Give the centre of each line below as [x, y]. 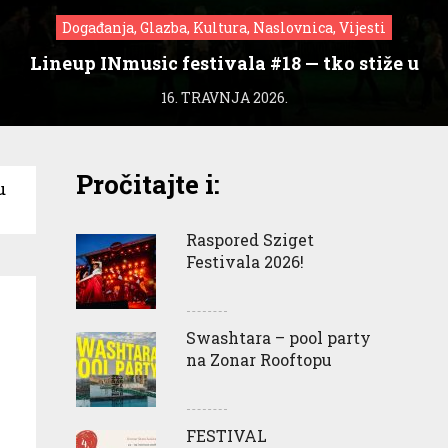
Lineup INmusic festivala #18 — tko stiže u [224, 62]
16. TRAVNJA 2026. [224, 97]
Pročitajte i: [148, 183]
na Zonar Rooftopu [259, 359]
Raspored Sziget [250, 239]
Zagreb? [224, 87]
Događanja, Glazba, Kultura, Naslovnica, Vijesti [224, 27]
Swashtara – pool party [278, 337]
